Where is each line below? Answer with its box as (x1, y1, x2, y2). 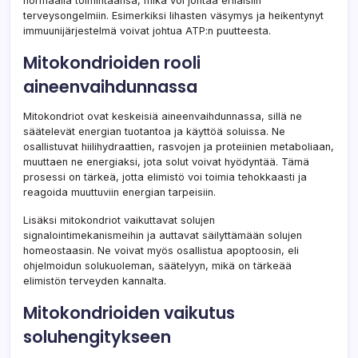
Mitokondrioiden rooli (23, 51, 201, 75)
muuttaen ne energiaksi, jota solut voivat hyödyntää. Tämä (23, 156, 309, 169)
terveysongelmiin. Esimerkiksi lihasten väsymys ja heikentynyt (23, 10, 324, 22)
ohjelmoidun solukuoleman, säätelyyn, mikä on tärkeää (23, 260, 292, 272)
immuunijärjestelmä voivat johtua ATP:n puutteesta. (23, 25, 271, 38)
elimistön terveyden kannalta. (23, 275, 166, 288)
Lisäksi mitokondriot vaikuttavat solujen (23, 214, 215, 227)
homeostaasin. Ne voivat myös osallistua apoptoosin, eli (23, 245, 299, 257)
